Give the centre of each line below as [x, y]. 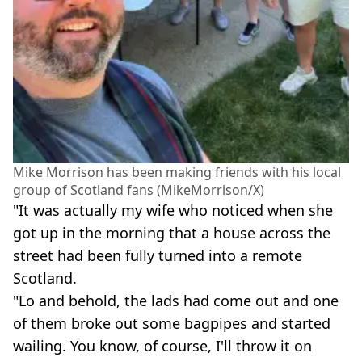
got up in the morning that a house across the [172, 233]
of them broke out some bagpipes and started [172, 324]
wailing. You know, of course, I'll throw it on [162, 346]
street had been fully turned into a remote [158, 256]
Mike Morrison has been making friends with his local [177, 173]
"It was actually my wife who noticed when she [173, 210]
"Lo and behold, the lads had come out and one [176, 301]
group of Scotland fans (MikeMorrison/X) [139, 190]
